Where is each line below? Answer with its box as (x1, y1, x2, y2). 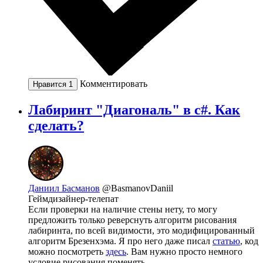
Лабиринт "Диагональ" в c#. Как (28, 102, 240, 118)
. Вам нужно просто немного (126, 247, 242, 257)
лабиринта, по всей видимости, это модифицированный (28, 225, 255, 236)
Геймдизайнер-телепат (28, 194, 119, 204)
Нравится (33, 80, 69, 89)
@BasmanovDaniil (102, 183, 173, 194)
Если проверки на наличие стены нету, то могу (28, 204, 217, 215)
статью (213, 236, 240, 247)
